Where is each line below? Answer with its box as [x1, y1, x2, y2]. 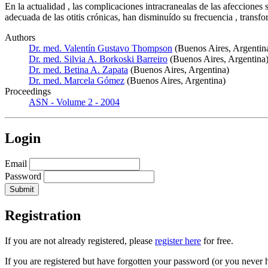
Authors [5, 32, 35, 42]
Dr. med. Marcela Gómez [29, 75, 124, 86]
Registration [5, 208, 81, 224]
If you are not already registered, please [5, 236, 155, 246]
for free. [201, 236, 233, 246]
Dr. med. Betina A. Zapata [29, 64, 128, 75]
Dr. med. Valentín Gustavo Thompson [29, 42, 172, 53]
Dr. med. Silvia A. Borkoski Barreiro [29, 53, 167, 64]
